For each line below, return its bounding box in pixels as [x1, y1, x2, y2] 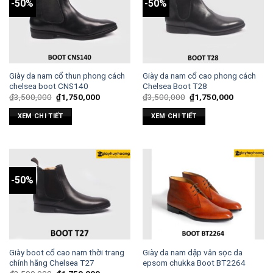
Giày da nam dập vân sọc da [142, 247, 243, 257]
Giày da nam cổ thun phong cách [9, 70, 125, 80]
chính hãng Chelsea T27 [9, 257, 94, 268]
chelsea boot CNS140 [9, 80, 88, 91]
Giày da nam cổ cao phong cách [142, 70, 256, 80]
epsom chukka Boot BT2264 [142, 257, 246, 268]
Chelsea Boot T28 [142, 80, 207, 91]
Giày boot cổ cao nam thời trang [9, 247, 124, 257]
